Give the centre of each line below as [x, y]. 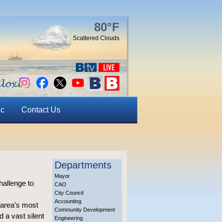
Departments [83, 165]
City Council [69, 193]
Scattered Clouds [96, 38]
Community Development [85, 210]
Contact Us [41, 110]
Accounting [68, 201]
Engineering [69, 218]
